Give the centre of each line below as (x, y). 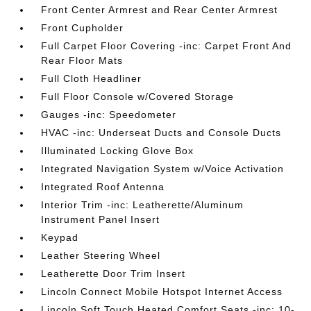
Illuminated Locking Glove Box (118, 151)
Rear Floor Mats (82, 60)
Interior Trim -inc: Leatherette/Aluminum (143, 205)
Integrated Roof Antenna (103, 187)
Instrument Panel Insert (101, 219)
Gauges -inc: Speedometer (109, 115)
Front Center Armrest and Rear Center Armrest (160, 10)
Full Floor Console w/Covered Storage (138, 96)
